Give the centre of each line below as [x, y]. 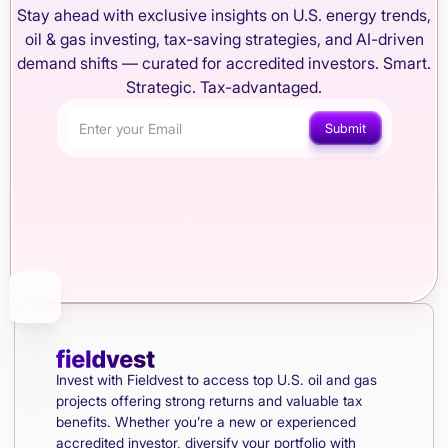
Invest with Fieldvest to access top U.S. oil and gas [216, 379]
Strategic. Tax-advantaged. [224, 87]
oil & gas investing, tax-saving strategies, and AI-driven [224, 39]
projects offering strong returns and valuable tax [209, 400]
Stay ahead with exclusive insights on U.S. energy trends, [224, 15]
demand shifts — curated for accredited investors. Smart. [224, 63]
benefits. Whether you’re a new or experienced [206, 421]
